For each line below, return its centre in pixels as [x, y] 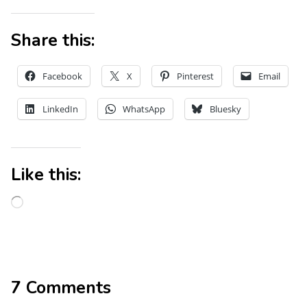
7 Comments [61, 287]
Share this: [53, 40]
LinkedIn [60, 109]
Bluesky [225, 109]
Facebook [62, 76]
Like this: [46, 174]
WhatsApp [144, 109]
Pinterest [195, 76]
